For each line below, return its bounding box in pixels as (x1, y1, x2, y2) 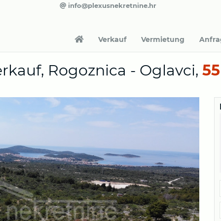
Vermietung (141, 35, 184, 44)
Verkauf (98, 35, 126, 44)
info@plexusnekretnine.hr (66, 1, 156, 9)
